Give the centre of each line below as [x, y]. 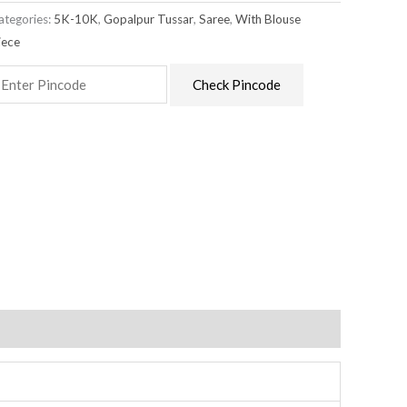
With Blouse [268, 20]
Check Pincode [236, 85]
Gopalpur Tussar [149, 20]
